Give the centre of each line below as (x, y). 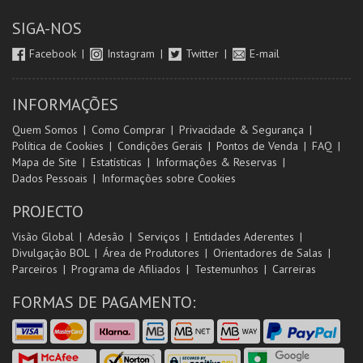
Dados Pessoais (50, 178)
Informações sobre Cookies (169, 178)
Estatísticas (116, 162)
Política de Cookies (58, 146)
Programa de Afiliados (126, 269)
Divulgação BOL (51, 253)
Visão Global (43, 237)
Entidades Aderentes (244, 237)
